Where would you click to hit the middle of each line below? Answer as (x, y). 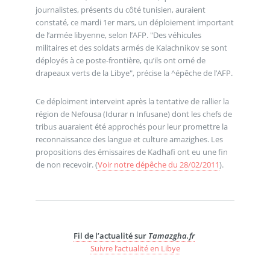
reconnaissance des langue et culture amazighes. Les (129, 140)
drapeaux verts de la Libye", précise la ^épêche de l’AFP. (134, 73)
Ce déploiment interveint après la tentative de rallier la (132, 102)
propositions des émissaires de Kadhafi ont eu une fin (131, 152)
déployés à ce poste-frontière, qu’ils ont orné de (120, 60)
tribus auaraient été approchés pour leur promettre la (131, 127)
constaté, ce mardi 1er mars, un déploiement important (134, 22)
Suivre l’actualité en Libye (135, 248)
